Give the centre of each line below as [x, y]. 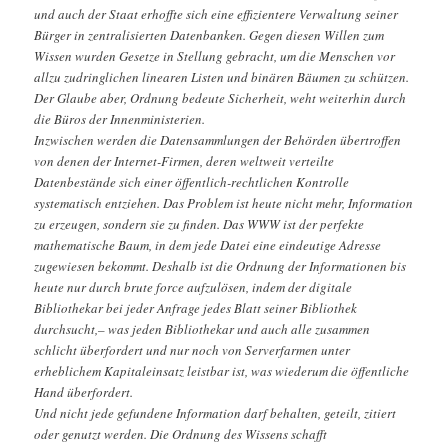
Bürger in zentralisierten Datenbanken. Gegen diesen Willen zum [209, 34]
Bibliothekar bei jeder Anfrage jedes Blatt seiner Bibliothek [196, 307]
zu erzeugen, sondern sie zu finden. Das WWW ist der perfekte [199, 223]
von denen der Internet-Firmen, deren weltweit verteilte [184, 160]
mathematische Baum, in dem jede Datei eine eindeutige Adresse [208, 244]
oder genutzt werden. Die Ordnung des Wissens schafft [181, 433]
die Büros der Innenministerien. [120, 118]
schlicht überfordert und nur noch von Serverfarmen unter [192, 349]
